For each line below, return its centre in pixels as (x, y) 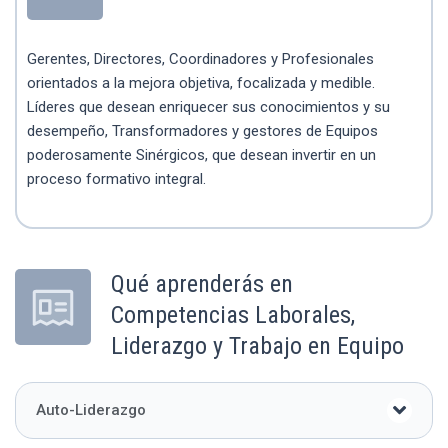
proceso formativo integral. (116, 178)
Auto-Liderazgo (91, 410)
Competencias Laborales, (233, 314)
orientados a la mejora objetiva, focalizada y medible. (201, 82)
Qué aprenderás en (202, 283)
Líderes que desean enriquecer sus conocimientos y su (208, 106)
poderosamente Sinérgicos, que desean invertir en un (201, 154)
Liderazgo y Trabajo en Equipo (257, 345)
